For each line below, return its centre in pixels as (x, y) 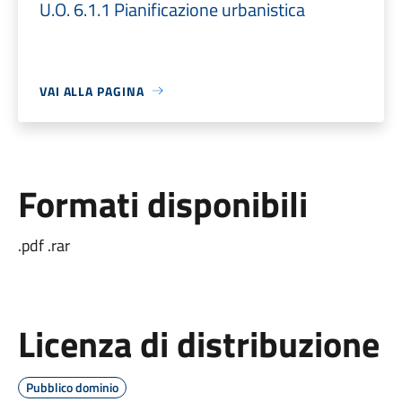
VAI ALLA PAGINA (92, 91)
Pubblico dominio (72, 387)
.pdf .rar (44, 245)
